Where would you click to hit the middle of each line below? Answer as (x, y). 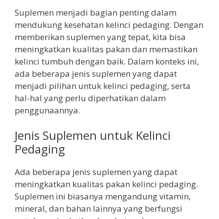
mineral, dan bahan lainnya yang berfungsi (99, 209)
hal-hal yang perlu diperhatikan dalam (90, 98)
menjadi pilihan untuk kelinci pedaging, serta (103, 86)
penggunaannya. (47, 110)
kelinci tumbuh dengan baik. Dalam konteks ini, (107, 61)
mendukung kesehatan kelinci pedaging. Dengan (109, 24)
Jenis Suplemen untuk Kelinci (93, 135)
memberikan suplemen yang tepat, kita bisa (100, 37)
